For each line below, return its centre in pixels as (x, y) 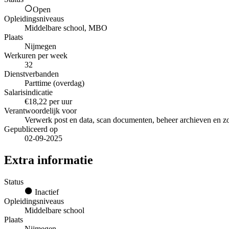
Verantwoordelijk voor (40, 111)
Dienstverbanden (31, 74)
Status (14, 182)
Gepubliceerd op (31, 129)
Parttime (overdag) (54, 83)
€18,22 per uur (48, 102)
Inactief (46, 192)
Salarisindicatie (28, 93)
